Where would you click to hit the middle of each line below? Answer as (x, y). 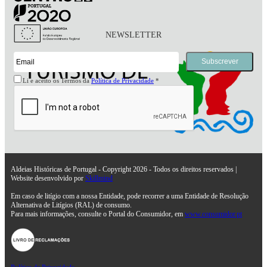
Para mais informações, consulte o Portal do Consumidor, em (98, 214)
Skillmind (99, 178)
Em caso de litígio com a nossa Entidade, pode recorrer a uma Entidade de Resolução (130, 196)
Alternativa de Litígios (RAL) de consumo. (71, 205)
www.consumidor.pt (213, 214)
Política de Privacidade (122, 80)
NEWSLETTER (133, 35)
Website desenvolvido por (48, 178)
